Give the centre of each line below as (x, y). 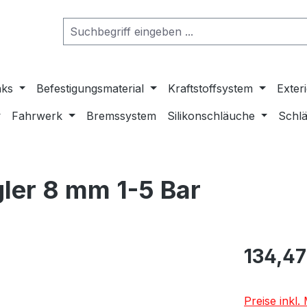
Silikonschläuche (211, 115)
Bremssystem (121, 115)
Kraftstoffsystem (211, 88)
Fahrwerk (37, 115)
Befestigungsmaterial (90, 88)
